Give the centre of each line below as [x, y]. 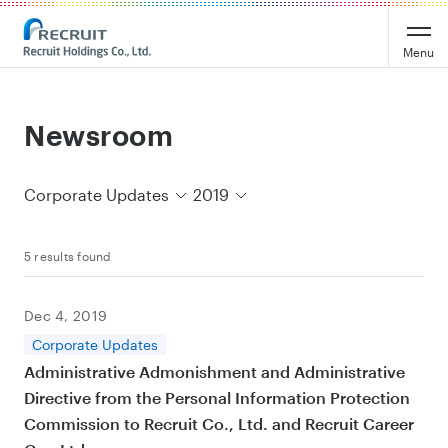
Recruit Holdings [78, 29]
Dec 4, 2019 [66, 315]
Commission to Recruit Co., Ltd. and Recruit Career [219, 423]
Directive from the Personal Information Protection [217, 397]
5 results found [68, 256]
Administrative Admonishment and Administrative [214, 371]
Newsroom [99, 135]
